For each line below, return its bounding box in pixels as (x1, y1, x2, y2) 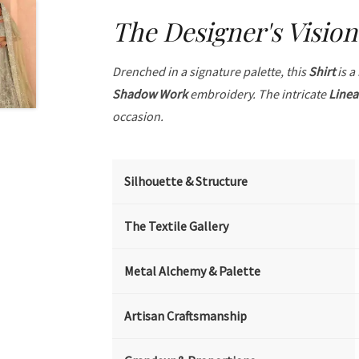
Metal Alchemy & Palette (124, 263, 261, 279)
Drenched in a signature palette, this (112, 63, 309, 79)
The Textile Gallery (124, 218, 229, 234)
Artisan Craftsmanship (124, 308, 248, 324)
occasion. (112, 108, 164, 124)
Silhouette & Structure (124, 173, 248, 189)
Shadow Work (112, 86, 188, 102)
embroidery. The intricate (188, 86, 329, 102)
